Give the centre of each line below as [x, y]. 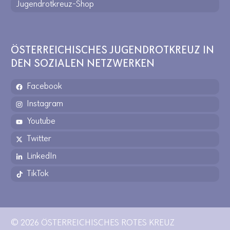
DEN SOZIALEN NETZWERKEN [83, 64]
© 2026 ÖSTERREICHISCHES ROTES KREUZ [93, 223]
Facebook [44, 87]
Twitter [39, 139]
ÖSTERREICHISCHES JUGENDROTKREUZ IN [112, 51]
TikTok [38, 174]
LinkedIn [42, 156]
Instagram [45, 104]
